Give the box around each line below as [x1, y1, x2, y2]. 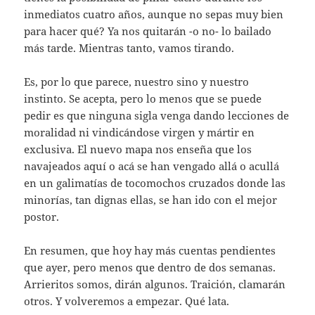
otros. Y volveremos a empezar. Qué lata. [24, 294, 230, 309]
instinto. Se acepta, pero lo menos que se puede [24, 91, 262, 106]
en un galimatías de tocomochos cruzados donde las [24, 176, 286, 191]
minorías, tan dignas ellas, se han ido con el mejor [24, 193, 278, 207]
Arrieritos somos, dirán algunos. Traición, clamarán [24, 277, 286, 292]
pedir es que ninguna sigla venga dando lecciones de [24, 108, 290, 123]
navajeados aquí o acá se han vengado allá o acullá [24, 159, 280, 174]
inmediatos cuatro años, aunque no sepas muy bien [24, 7, 284, 22]
